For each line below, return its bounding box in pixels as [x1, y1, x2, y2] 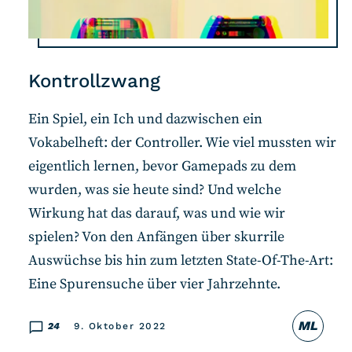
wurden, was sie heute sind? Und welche [28, 181, 281, 200]
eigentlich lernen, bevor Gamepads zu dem [28, 157, 296, 176]
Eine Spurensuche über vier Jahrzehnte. [28, 275, 280, 294]
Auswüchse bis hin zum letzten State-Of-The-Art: [28, 251, 333, 270]
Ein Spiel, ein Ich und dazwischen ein [28, 110, 262, 129]
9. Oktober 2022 [74, 321, 167, 332]
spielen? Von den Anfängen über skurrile [28, 228, 284, 247]
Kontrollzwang [28, 70, 160, 93]
